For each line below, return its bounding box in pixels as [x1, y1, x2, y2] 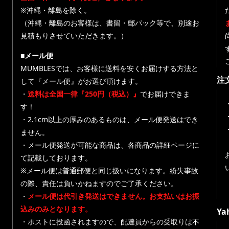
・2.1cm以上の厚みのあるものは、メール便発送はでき [20, 114, 198, 124]
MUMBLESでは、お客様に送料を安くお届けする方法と [20, 63, 198, 73]
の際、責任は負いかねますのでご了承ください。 [20, 178, 178, 188]
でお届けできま [140, 89, 190, 99]
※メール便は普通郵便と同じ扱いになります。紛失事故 [20, 166, 198, 175]
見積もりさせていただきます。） [20, 31, 128, 40]
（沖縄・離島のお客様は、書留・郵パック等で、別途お [20, 18, 199, 28]
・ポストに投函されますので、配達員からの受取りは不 [20, 217, 199, 226]
